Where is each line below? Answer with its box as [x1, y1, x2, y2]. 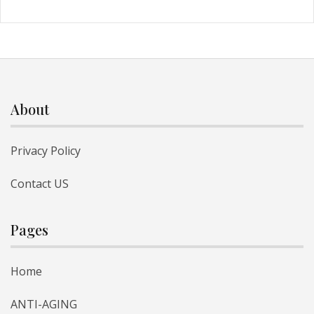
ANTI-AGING [11, 296, 77, 312]
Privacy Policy [11, 142, 81, 158]
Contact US [11, 175, 69, 191]
